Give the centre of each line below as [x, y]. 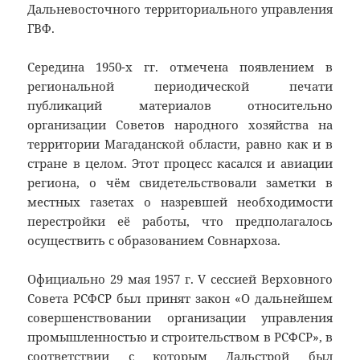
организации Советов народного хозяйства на [180, 125]
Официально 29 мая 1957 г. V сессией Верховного [180, 279]
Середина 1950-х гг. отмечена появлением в [180, 67]
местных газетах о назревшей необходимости [180, 202]
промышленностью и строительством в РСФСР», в [180, 337]
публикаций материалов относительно [180, 106]
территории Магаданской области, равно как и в [180, 144]
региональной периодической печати [180, 86]
